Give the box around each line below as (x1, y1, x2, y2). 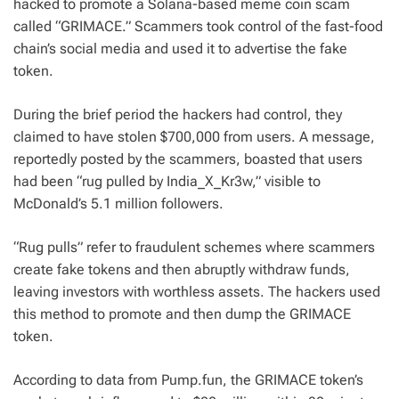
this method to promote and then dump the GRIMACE (13, 305, 351, 322)
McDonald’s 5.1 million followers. (13, 194, 224, 212)
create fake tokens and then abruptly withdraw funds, (13, 260, 350, 278)
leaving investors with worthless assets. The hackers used (13, 282, 380, 300)
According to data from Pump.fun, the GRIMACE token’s (13, 370, 363, 388)
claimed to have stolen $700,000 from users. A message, (13, 127, 375, 145)
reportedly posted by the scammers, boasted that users (13, 150, 362, 167)
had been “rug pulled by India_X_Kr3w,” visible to (13, 172, 321, 190)
